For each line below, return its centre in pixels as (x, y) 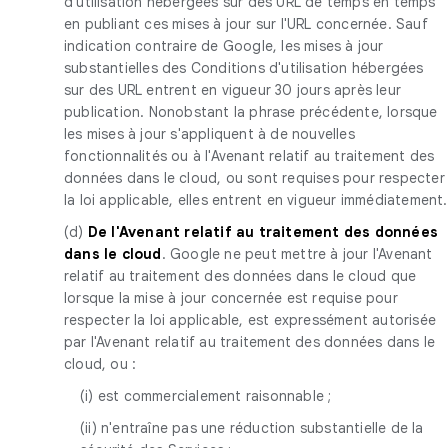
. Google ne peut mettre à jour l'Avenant (297, 253)
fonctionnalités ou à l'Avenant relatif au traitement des (249, 155)
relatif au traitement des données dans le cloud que (240, 275)
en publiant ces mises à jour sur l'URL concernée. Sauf (246, 23)
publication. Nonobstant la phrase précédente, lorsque (251, 111)
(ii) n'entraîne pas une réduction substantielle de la (252, 427)
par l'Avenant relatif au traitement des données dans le (250, 341)
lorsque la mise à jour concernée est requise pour (231, 297)
